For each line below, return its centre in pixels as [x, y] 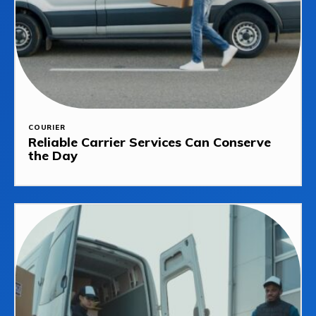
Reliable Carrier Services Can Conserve [150, 142]
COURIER [47, 128]
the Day [53, 156]
